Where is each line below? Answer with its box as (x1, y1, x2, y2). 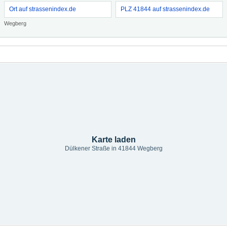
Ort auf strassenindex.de (9, 6, 76, 13)
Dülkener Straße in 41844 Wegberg (64, 145, 163, 152)
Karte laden (91, 135, 136, 144)
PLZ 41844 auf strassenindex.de (121, 6, 210, 13)
